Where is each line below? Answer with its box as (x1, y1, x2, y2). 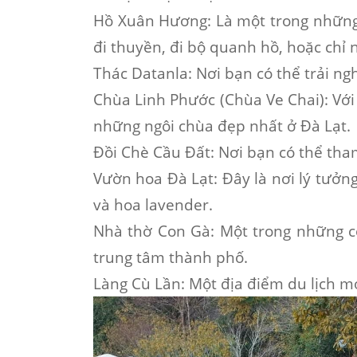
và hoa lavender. (93, 194, 213, 214)
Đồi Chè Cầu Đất (93, 142, 210, 162)
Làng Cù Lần (93, 273, 181, 293)
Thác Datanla (93, 63, 188, 83)
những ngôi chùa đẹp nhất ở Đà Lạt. (93, 116, 351, 135)
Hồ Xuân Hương (93, 10, 208, 30)
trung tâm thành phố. (93, 247, 248, 267)
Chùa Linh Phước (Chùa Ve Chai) (93, 89, 324, 109)
